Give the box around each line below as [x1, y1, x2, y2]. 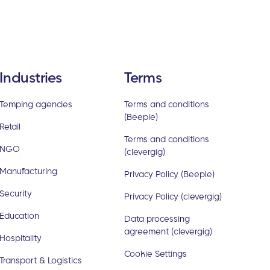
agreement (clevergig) [124, 225, 212, 237]
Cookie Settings [124, 247, 187, 259]
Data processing [124, 212, 190, 224]
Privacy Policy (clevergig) [124, 190, 222, 202]
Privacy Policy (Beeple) [124, 168, 215, 180]
